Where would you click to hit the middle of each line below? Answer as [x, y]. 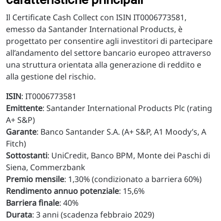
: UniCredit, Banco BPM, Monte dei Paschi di [129, 155]
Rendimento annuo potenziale [62, 191]
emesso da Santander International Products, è [94, 29]
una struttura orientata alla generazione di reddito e [104, 65]
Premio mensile [35, 179]
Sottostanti [27, 155]
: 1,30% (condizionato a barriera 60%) [133, 179]
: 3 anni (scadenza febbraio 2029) [93, 215]
